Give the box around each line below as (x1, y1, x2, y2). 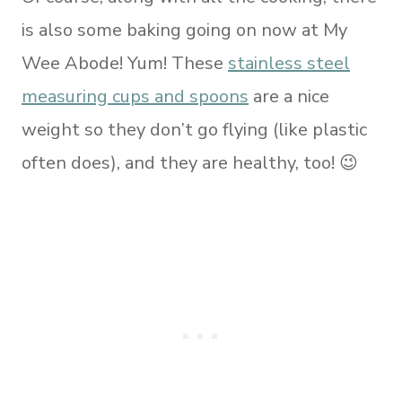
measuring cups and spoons (22, 84, 249, 109)
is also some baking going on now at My (22, 18, 347, 42)
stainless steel (228, 51, 350, 75)
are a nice (249, 84, 329, 109)
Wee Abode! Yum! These (22, 51, 228, 75)
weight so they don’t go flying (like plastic (22, 118, 367, 142)
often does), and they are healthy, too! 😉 (22, 151, 358, 175)
